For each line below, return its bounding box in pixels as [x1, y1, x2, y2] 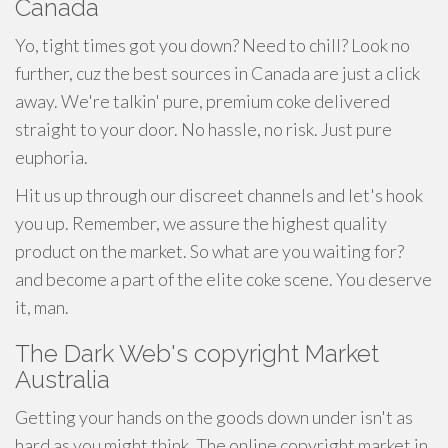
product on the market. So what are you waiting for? [15, 240, 404, 262]
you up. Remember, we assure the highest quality [15, 212, 387, 234]
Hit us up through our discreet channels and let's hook [15, 184, 423, 206]
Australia [15, 365, 110, 394]
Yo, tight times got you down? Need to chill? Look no [15, 34, 410, 56]
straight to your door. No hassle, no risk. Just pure [15, 118, 392, 140]
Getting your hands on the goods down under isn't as [15, 406, 413, 428]
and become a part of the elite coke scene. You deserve [15, 268, 432, 290]
